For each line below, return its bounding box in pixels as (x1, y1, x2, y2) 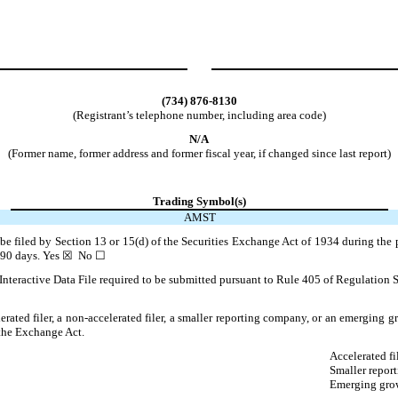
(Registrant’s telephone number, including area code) (72, 107, 326, 122)
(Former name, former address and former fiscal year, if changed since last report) (7, 146, 391, 160)
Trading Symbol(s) (153, 194, 246, 208)
